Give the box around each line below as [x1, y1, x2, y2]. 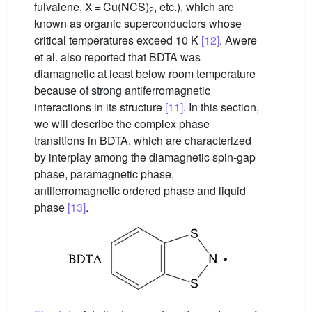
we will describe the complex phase [34, 116, 210, 132]
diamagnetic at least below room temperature [34, 65, 256, 82]
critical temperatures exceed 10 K [34, 32, 201, 49]
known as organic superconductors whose [34, 15, 242, 32]
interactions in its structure [34, 99, 165, 116]
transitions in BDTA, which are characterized [34, 132, 251, 149]
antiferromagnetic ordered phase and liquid [34, 182, 246, 199]
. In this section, [183, 99, 259, 116]
